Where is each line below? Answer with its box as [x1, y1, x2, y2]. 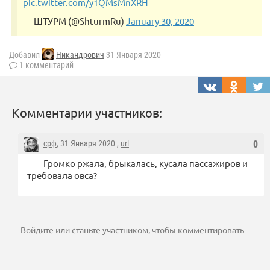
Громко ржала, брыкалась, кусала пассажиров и [43, 157, 248, 169]
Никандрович [56, 50, 104, 60]
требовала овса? [27, 169, 97, 181]
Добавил [9, 50, 42, 60]
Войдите [20, 224, 54, 236]
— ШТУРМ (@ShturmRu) [23, 14, 126, 27]
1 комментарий [19, 60, 74, 71]
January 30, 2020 [126, 14, 194, 27]
